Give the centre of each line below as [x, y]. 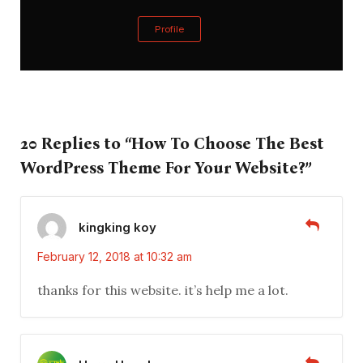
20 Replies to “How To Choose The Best [172, 144]
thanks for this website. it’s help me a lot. [163, 290]
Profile [169, 29]
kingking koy [117, 227]
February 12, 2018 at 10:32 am [115, 257]
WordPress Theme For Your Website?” [166, 168]
